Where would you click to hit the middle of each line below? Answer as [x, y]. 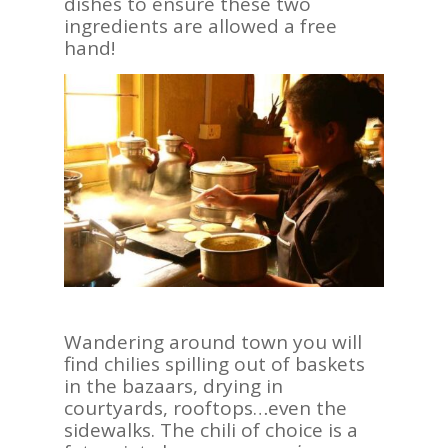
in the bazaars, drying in [173, 385]
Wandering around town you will [213, 341]
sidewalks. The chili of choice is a [211, 429]
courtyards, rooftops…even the [205, 407]
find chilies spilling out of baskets [214, 363]
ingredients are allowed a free [200, 25]
